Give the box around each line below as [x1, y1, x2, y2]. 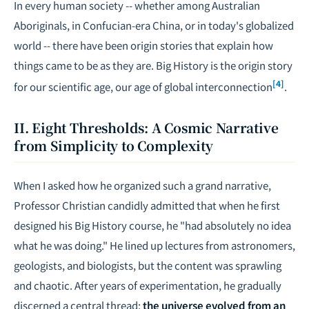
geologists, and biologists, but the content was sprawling [14, 258, 281, 272]
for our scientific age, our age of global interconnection [14, 79, 272, 94]
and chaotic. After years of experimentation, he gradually [14, 278, 281, 292]
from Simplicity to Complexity [14, 136, 213, 154]
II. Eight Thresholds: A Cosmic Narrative [14, 118, 279, 137]
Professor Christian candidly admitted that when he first [14, 198, 280, 212]
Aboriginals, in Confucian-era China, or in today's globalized [14, 18, 294, 32]
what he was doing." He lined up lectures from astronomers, [14, 238, 295, 252]
